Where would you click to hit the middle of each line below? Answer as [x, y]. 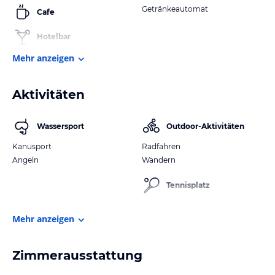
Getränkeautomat [175, 9]
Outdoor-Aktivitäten [205, 126]
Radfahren [161, 146]
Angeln [25, 160]
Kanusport [32, 146]
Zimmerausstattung [77, 255]
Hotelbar [54, 36]
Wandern [159, 160]
